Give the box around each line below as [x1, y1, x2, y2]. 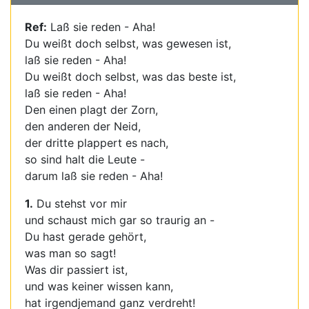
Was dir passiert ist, [25, 263, 128, 277]
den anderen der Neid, [25, 119, 141, 133]
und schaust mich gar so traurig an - [25, 213, 215, 227]
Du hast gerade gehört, [25, 230, 146, 243]
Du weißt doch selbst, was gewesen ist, [25, 37, 231, 50]
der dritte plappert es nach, [25, 136, 168, 150]
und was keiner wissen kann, [25, 279, 173, 293]
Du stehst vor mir [33, 197, 127, 210]
